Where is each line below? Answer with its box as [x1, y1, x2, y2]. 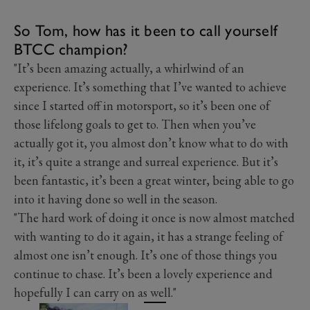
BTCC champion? [14, 39, 129, 59]
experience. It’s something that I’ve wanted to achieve [14, 78, 286, 95]
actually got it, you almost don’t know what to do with [14, 134, 289, 151]
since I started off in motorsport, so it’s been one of [14, 97, 270, 113]
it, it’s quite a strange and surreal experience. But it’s [14, 153, 278, 170]
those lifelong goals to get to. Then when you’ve [14, 116, 256, 132]
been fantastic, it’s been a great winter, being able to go [14, 172, 294, 188]
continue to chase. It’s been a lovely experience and [14, 265, 273, 282]
